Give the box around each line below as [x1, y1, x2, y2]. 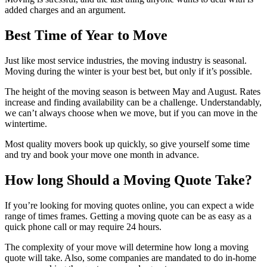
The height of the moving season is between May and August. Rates [5, 86, 260, 97]
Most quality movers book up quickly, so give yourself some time [5, 138, 250, 149]
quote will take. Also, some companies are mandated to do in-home [5, 252, 256, 263]
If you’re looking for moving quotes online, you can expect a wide [5, 200, 254, 210]
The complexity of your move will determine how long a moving [5, 241, 249, 252]
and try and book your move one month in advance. [5, 149, 201, 160]
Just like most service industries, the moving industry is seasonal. [5, 55, 247, 66]
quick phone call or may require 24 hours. [5, 221, 164, 232]
